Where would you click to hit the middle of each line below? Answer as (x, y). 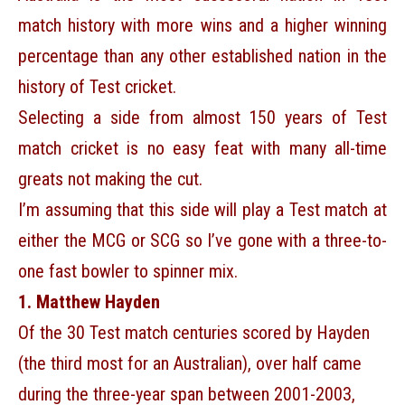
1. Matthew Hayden (89, 302)
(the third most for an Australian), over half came (190, 364)
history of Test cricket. (97, 87)
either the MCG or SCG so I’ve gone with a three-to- (202, 241)
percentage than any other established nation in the (202, 57)
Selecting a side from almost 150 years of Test (202, 118)
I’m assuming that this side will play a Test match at (202, 210)
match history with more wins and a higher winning (202, 26)
